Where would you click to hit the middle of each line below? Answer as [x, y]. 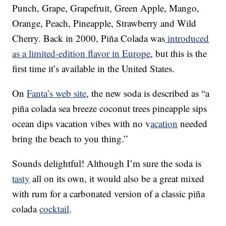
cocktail [54, 209]
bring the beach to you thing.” [70, 139]
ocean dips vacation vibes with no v [81, 124]
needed [193, 124]
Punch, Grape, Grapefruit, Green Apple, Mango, [106, 8]
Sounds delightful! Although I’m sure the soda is [107, 163]
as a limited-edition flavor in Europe [81, 53]
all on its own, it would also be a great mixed [117, 179]
